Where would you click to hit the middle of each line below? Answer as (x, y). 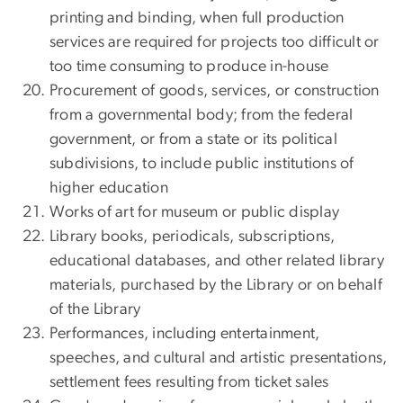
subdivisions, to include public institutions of (202, 164)
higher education (109, 188)
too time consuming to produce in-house (189, 67)
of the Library (95, 310)
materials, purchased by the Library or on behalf (216, 286)
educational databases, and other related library (217, 261)
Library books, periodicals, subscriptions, (193, 237)
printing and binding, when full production (197, 18)
